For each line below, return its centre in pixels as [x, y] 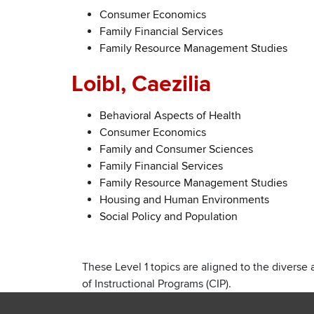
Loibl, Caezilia [141, 84]
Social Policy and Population [169, 216]
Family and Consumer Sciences [176, 149]
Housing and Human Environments [184, 199]
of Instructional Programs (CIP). [157, 284]
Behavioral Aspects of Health [170, 115]
